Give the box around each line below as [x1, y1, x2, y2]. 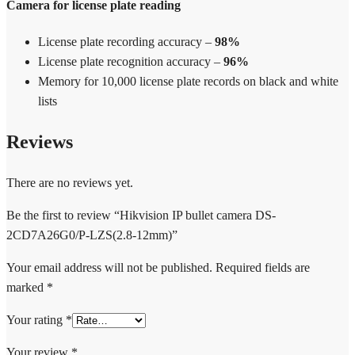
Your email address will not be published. [6, 261, 212, 275]
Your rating [6, 313, 66, 327]
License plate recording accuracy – [38, 35, 215, 49]
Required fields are [216, 261, 310, 275]
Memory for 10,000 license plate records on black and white [38, 74, 338, 89]
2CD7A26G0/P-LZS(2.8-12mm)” [6, 228, 177, 242]
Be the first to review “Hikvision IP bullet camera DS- [6, 208, 276, 223]
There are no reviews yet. [6, 176, 133, 190]
